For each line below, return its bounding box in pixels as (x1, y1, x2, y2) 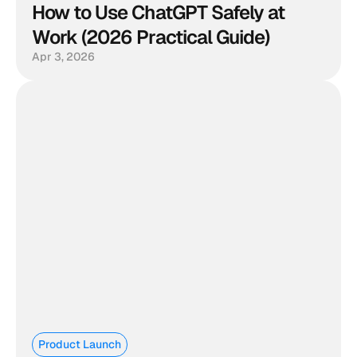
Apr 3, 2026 (32, 49, 95, 64)
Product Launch (38, 337, 121, 351)
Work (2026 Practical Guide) (32, 25, 270, 49)
